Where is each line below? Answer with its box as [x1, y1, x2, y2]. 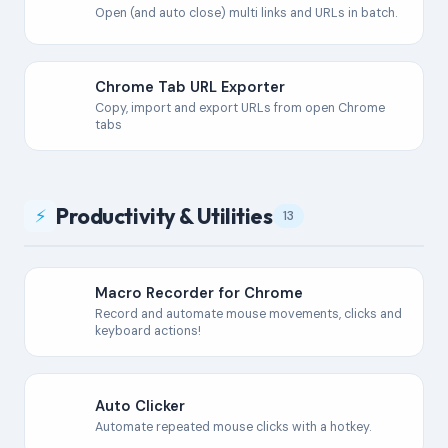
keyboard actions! [95, 323, 201, 339]
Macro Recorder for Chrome [95, 283, 303, 303]
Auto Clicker [95, 395, 185, 416]
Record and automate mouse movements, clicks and [95, 306, 402, 322]
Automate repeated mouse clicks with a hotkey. [95, 418, 371, 435]
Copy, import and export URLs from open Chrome [95, 100, 385, 116]
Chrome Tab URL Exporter [95, 77, 285, 97]
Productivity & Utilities [56, 202, 273, 230]
